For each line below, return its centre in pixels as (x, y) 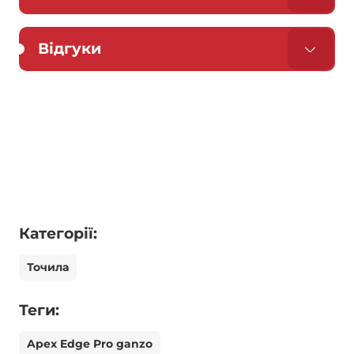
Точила (48, 267)
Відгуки (70, 49)
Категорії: (58, 234)
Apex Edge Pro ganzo (90, 344)
